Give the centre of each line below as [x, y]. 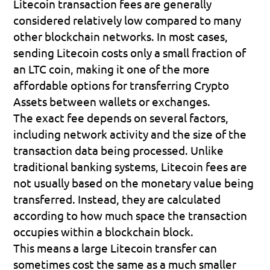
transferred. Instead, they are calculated [117, 199]
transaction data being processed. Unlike [119, 150]
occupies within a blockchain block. [104, 231]
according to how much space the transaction [130, 215]
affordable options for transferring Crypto [121, 85]
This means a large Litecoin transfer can [115, 247]
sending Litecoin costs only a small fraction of [130, 52]
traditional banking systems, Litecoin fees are [130, 166]
